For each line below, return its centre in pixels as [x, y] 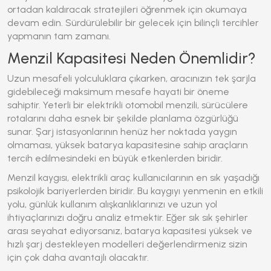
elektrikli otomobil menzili [142, 105]
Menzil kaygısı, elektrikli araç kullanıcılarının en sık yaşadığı [133, 178]
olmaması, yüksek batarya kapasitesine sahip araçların [128, 145]
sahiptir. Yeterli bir [47, 105]
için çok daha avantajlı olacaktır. [78, 257]
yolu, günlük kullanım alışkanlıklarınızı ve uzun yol [112, 204]
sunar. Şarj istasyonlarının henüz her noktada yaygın [122, 132]
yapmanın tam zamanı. [59, 36]
